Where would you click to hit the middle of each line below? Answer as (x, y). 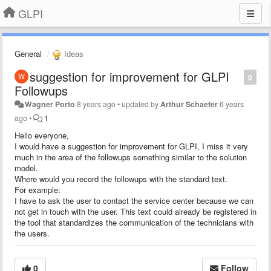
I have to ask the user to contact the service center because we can (134, 200)
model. (26, 168)
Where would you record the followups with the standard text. (121, 178)
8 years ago (96, 104)
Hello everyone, (42, 135)
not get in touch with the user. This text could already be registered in (135, 211)
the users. (32, 233)
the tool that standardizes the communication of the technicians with (134, 222)
